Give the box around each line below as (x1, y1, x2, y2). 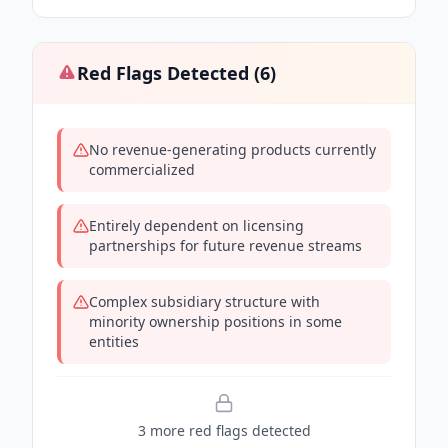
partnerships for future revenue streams (89, 236, 362, 255)
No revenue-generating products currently (89, 140, 376, 159)
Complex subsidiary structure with (89, 292, 320, 311)
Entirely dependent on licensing (89, 216, 304, 235)
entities (89, 332, 139, 351)
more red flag (145, 421, 241, 440)
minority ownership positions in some (89, 312, 342, 331)
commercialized (89, 160, 195, 179)
